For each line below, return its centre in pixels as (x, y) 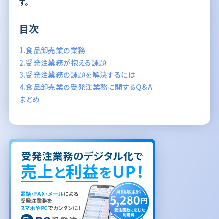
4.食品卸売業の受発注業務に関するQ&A (86, 87)
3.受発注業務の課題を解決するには (77, 74)
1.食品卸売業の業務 (52, 50)
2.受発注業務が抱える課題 (63, 62)
